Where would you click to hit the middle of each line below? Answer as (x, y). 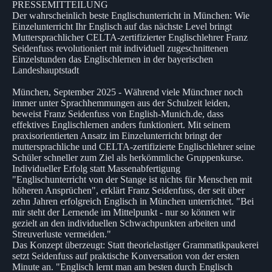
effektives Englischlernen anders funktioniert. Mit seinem (121, 124)
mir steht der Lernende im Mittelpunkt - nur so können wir (124, 212)
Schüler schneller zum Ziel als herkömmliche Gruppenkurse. (128, 157)
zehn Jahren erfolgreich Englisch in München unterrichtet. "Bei (133, 201)
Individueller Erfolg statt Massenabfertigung (96, 168)
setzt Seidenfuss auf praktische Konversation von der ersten (126, 256)
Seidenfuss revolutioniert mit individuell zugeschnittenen (120, 48)
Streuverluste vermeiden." (62, 234)
